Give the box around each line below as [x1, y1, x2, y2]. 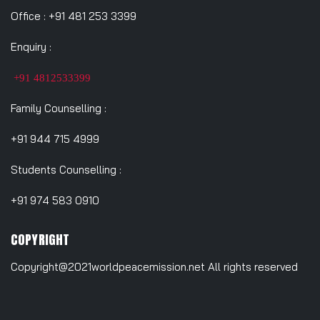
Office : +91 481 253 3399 [11, 9, 136, 23]
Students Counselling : [11, 162, 121, 176]
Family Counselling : [11, 101, 106, 115]
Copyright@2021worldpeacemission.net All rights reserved [11, 260, 298, 274]
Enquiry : [11, 39, 51, 54]
